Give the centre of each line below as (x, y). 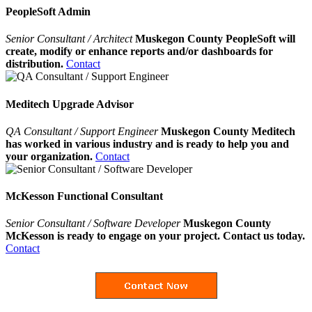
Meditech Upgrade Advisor (70, 104)
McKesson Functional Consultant (84, 196)
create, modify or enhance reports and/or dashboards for (139, 52)
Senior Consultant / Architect (70, 39)
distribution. (34, 64)
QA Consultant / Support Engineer (83, 131)
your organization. (49, 156)
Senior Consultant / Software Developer (93, 224)
